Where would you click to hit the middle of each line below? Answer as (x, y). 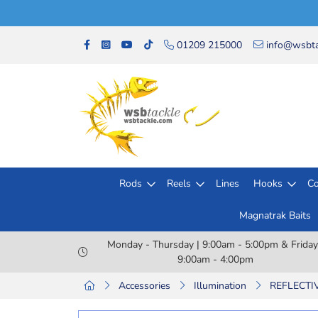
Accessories (144, 286)
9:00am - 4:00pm (215, 259)
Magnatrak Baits (275, 215)
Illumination (220, 286)
